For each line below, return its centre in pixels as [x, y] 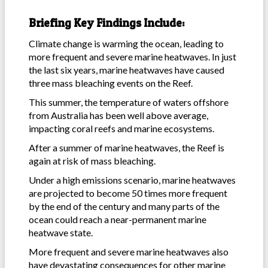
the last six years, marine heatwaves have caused [127, 69]
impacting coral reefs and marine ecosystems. [121, 128]
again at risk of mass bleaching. [92, 160]
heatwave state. [61, 232]
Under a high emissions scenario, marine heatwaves [132, 179]
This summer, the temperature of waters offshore [129, 102]
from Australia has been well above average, [118, 115]
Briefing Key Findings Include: [107, 23]
